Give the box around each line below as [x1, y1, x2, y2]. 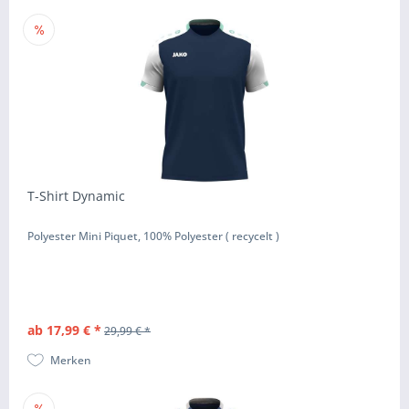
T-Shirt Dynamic [27, 186, 126, 204]
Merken [50, 351, 92, 368]
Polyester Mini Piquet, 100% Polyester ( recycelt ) [27, 227, 280, 244]
